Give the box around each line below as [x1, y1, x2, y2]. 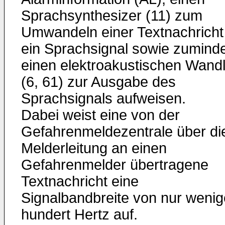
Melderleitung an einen [21, 140, 167, 156]
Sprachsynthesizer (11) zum [21, 8, 202, 24]
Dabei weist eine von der [21, 107, 180, 123]
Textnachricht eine [21, 173, 139, 189]
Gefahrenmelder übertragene [21, 157, 208, 173]
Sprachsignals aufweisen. [21, 90, 186, 106]
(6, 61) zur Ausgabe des [21, 74, 176, 90]
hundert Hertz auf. [21, 206, 138, 222]
